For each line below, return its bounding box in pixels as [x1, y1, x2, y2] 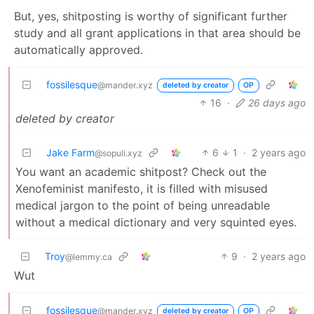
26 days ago [248, 96, 306, 109]
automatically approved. [14, 42, 143, 57]
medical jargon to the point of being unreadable [15, 198, 270, 212]
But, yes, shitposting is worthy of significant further [14, 8, 287, 23]
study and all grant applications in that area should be [14, 25, 301, 40]
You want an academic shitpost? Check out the [15, 164, 266, 179]
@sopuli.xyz [95, 147, 142, 158]
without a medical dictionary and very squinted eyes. [15, 214, 296, 229]
